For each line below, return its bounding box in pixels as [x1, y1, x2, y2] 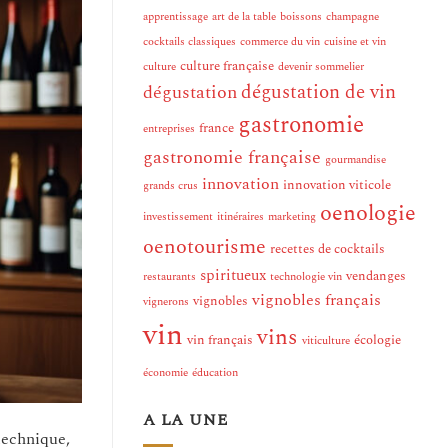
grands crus [143, 178, 198, 195]
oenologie [320, 197, 416, 231]
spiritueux [200, 264, 266, 288]
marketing [268, 209, 316, 226]
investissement [143, 209, 213, 226]
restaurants [143, 269, 196, 286]
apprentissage [143, 9, 208, 26]
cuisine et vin [324, 34, 386, 51]
